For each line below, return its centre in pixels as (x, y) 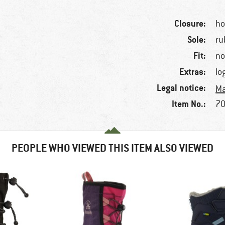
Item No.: (189, 104)
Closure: (190, 24)
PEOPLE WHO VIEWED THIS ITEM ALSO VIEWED (113, 148)
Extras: (193, 72)
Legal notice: (182, 88)
